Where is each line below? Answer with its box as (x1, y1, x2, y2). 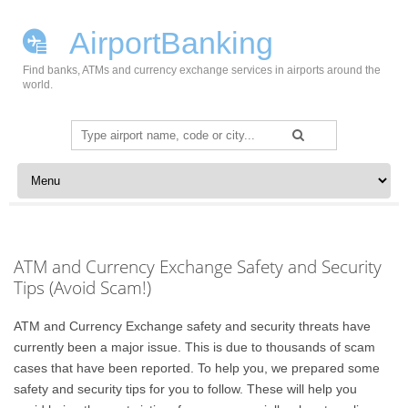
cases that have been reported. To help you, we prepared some (14, 361, 381, 375)
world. (23, 78, 53, 91)
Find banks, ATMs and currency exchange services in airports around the (23, 64, 381, 76)
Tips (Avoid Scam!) (14, 275, 152, 300)
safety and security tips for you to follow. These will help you (14, 382, 358, 396)
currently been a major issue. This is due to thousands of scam (14, 340, 376, 354)
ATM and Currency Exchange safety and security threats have (14, 319, 372, 333)
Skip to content (13, 162, 99, 177)
